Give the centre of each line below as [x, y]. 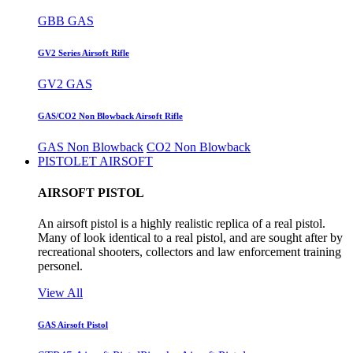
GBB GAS [66, 21]
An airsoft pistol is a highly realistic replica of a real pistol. [182, 223]
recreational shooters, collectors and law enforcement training [190, 251]
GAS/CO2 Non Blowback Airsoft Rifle [110, 116]
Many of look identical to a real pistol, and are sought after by [190, 237]
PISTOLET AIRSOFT [95, 162]
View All [60, 292]
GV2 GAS [65, 84]
